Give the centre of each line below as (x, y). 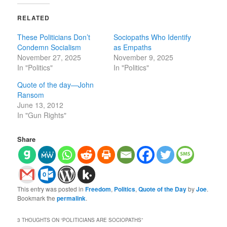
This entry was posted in (51, 188)
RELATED (34, 17)
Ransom (31, 94)
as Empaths (133, 47)
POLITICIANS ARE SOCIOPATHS (102, 220)
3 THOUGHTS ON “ (40, 220)
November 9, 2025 (143, 57)
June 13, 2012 (41, 105)
